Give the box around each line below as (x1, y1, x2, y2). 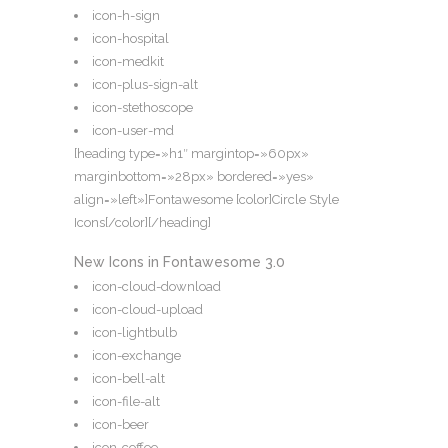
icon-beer (92, 417, 149, 433)
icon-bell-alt (92, 371, 165, 387)
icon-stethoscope (92, 100, 193, 116)
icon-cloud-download (92, 279, 221, 295)
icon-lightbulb (92, 325, 177, 341)
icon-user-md (92, 123, 174, 139)
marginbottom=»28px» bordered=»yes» (74, 169, 314, 185)
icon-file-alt (92, 394, 160, 410)
